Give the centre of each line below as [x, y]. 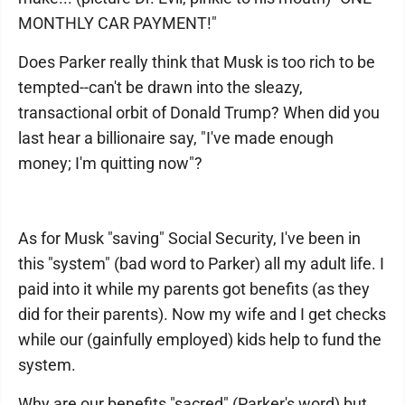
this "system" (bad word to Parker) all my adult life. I [201, 264]
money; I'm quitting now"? [110, 163]
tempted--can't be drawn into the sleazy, [160, 87]
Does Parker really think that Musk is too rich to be [197, 62]
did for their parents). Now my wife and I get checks [202, 314]
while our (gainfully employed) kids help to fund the [200, 339]
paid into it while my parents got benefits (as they [194, 289]
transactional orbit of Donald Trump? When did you [199, 113]
